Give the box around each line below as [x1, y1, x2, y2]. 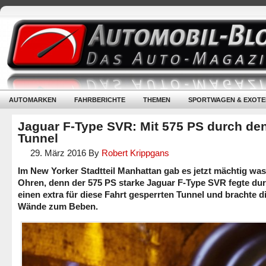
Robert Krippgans [102, 148, 169, 158]
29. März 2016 [30, 148, 86, 158]
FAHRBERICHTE [74, 96, 125, 103]
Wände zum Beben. [18, 201, 98, 211]
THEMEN [143, 96, 170, 103]
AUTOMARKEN [9, 96, 56, 103]
